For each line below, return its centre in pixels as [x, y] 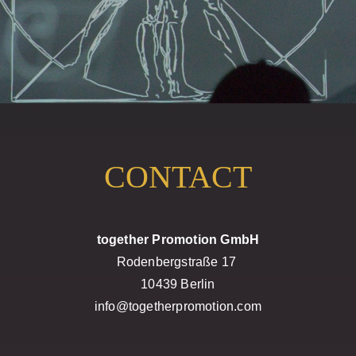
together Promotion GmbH [178, 240]
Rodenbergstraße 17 [178, 262]
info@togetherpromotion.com [178, 306]
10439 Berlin [178, 284]
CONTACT [178, 177]
